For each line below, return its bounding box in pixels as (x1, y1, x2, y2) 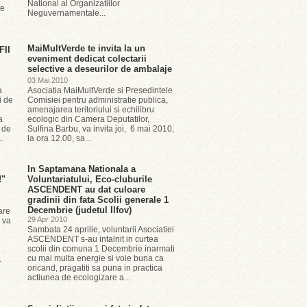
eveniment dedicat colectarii (27, 53, 147, 64)
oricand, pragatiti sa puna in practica (27, 263, 162, 273)
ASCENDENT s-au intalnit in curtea (27, 234, 158, 244)
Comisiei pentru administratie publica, (27, 95, 168, 105)
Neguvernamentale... (27, 8, 106, 18)
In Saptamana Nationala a (27, 164, 136, 174)
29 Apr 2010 (27, 215, 67, 223)
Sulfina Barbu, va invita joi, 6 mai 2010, (27, 124, 174, 134)
